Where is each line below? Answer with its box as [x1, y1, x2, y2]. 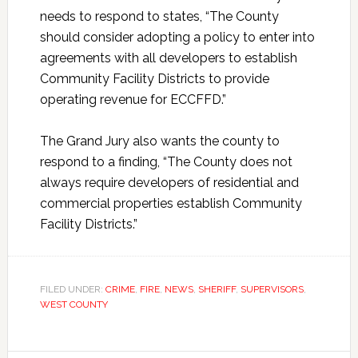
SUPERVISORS [240, 284, 304, 296]
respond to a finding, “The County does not [39, 154, 292, 170]
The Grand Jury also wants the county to [39, 133, 280, 149]
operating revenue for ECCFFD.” [39, 92, 226, 108]
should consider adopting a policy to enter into [39, 30, 315, 46]
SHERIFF [197, 284, 236, 296]
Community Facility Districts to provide [39, 71, 269, 87]
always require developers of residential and [39, 175, 299, 191]
